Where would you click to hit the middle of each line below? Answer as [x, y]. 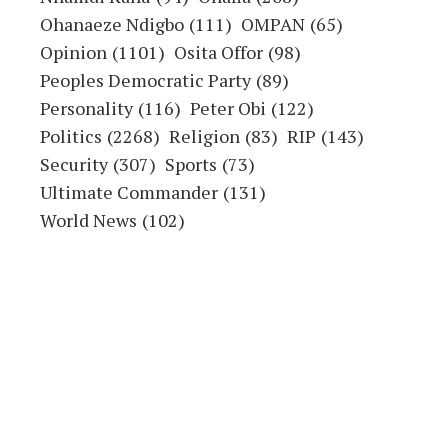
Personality [86, 108]
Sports [191, 164]
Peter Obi [228, 108]
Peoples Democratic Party [145, 80]
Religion [204, 136]
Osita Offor [218, 52]
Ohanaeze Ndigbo [112, 24]
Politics [71, 136]
